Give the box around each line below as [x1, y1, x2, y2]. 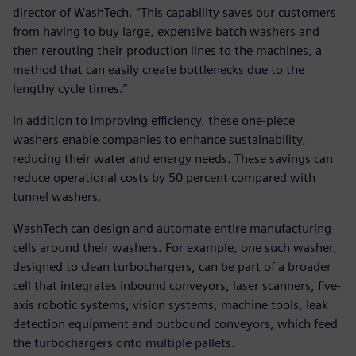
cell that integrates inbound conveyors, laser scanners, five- [13, 278, 341, 294]
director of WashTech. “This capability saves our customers [13, 5, 336, 21]
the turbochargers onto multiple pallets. [13, 335, 235, 351]
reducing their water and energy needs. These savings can [13, 151, 333, 167]
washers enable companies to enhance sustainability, [13, 132, 306, 148]
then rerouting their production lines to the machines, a [13, 43, 322, 59]
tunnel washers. [13, 189, 102, 205]
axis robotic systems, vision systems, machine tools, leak [13, 297, 328, 313]
